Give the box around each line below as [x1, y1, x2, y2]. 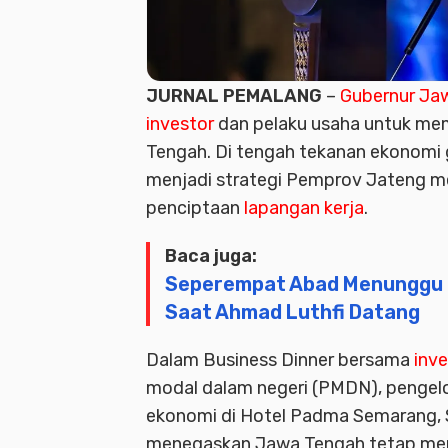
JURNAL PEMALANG [146, 85, 322, 108]
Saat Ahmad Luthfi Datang [165, 300, 420, 325]
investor [146, 113, 214, 136]
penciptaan [146, 197, 244, 220]
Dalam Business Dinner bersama [146, 349, 414, 372]
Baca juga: [165, 245, 257, 268]
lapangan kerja [244, 197, 364, 220]
